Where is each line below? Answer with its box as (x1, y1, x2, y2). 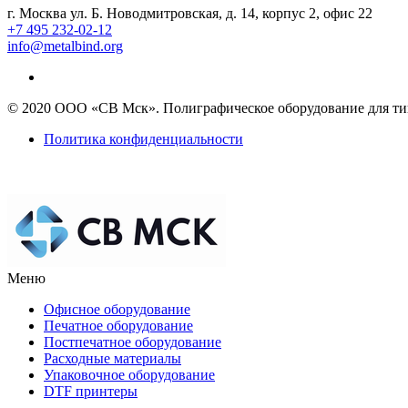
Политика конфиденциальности (44, 131, 243, 148)
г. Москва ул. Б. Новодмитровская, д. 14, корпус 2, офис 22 (7, 5, 372, 22)
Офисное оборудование (44, 301, 190, 318)
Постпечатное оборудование (44, 334, 221, 351)
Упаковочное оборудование (44, 367, 215, 383)
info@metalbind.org (7, 38, 123, 55)
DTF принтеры (44, 383, 138, 400)
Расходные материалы (44, 351, 181, 367)
